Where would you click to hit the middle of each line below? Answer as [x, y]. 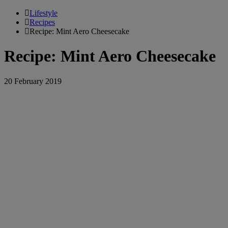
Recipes [42, 22]
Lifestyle [44, 13]
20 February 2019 [33, 81]
